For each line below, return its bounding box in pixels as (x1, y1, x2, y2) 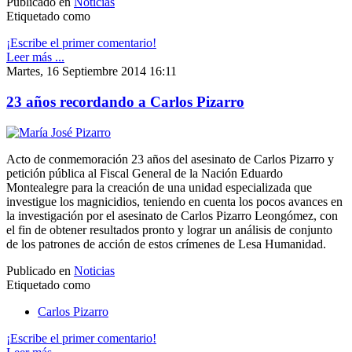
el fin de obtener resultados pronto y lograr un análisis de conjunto (6, 222, 332, 236)
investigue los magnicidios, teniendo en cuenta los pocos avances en (6, 194, 343, 208)
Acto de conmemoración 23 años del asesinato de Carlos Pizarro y (6, 152, 334, 166)
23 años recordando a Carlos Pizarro (6, 93, 244, 110)
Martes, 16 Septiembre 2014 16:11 (6, 64, 177, 79)
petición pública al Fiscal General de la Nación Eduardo (6, 166, 283, 180)
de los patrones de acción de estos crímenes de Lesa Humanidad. (6, 236, 326, 251)
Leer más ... (6, 50, 64, 64)
